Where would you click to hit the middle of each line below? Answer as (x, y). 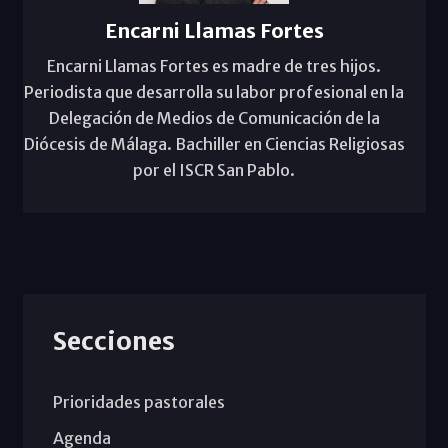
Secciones (113, 341)
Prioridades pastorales (138, 402)
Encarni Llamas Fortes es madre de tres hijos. (214, 66)
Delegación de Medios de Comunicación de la (214, 118)
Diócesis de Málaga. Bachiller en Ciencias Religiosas (214, 144)
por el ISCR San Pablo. (214, 170)
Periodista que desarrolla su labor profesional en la (214, 92)
